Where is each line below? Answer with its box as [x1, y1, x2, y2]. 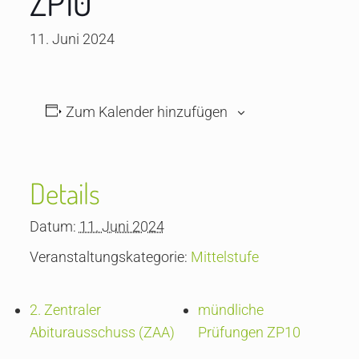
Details [29, 175, 100, 212]
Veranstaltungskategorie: [29, 248, 188, 265]
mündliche [198, 301, 264, 318]
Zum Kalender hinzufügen [66, 103, 228, 120]
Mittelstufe [190, 248, 259, 265]
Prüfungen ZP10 [198, 324, 301, 341]
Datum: [29, 218, 76, 235]
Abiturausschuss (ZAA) [29, 324, 175, 341]
